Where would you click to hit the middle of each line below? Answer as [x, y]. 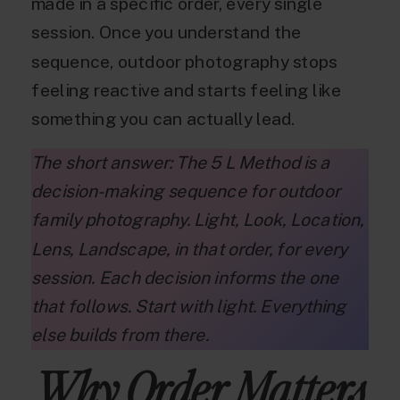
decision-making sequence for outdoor [186, 191]
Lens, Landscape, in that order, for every [190, 249]
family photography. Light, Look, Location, [198, 220]
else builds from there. [120, 335]
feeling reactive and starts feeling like [187, 90]
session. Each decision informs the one [185, 277]
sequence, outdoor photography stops [184, 61]
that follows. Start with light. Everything [189, 306]
